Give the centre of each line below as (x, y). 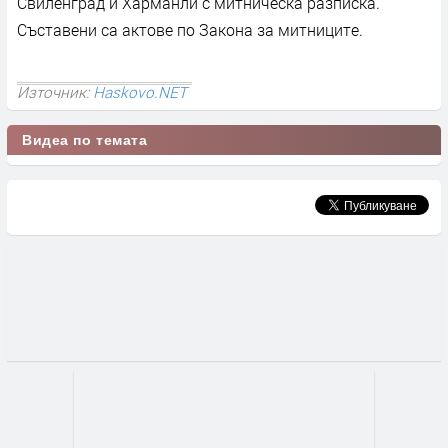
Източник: (55, 91)
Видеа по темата (85, 139)
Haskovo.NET (140, 91)
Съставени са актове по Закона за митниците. (190, 29)
